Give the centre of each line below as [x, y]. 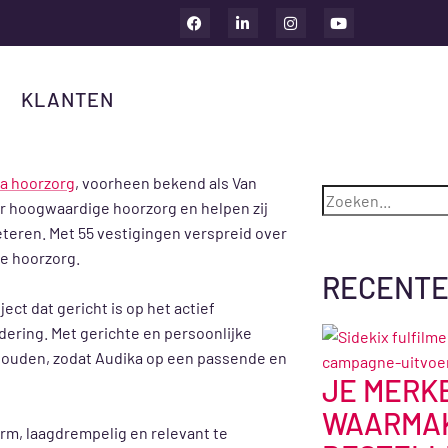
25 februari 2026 [122, 122]
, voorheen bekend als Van [166, 182]
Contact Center [122, 12]
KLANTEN [67, 99]
